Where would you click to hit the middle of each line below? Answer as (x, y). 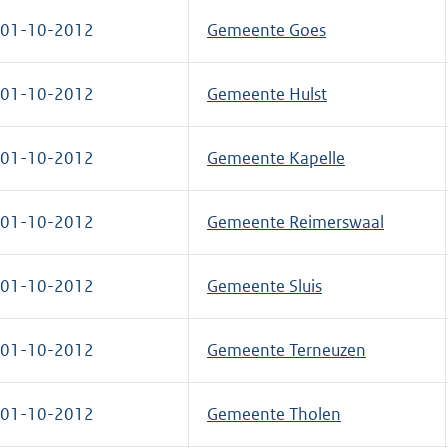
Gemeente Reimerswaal (295, 221)
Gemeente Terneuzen (286, 349)
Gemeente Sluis (264, 285)
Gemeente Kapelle (276, 157)
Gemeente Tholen (274, 413)
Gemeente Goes (266, 29)
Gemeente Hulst (267, 93)
